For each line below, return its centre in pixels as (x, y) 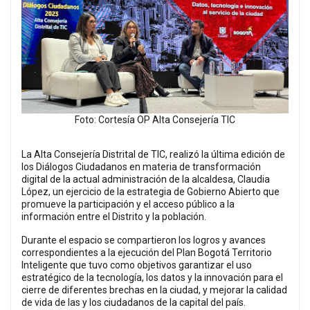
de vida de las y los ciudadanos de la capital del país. (135, 303)
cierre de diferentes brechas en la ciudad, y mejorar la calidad (154, 290)
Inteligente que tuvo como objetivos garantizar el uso (137, 265)
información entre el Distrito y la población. (114, 217)
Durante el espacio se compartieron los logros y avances (144, 240)
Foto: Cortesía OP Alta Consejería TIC (155, 120)
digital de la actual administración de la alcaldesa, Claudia (146, 180)
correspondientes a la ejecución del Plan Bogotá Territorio (147, 253)
